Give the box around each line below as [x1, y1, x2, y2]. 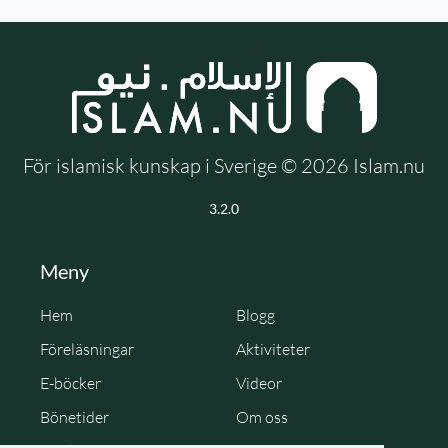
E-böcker [40, 372, 101, 393]
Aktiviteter [236, 338, 310, 359]
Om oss [236, 406, 288, 427]
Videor [236, 372, 282, 393]
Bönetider [40, 406, 109, 427]
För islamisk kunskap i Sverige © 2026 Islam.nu [23, 152, 425, 178]
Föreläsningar [40, 338, 134, 359]
